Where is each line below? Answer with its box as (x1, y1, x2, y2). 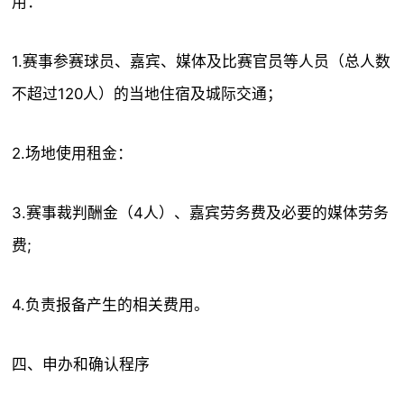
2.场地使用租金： (12, 144, 133, 162)
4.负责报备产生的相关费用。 (12, 296, 210, 314)
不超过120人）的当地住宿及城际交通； (12, 85, 283, 103)
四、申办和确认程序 (12, 355, 151, 373)
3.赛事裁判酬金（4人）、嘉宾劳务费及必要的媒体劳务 (12, 204, 390, 222)
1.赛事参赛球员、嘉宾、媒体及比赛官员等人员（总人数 (12, 52, 391, 70)
